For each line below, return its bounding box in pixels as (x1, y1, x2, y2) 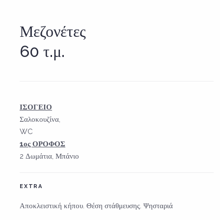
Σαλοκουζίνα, (20, 114, 60, 124)
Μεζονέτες (20, 22, 86, 40)
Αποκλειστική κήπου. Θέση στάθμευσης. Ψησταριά (20, 201, 173, 210)
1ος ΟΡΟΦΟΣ (20, 139, 65, 148)
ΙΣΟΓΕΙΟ (20, 102, 52, 111)
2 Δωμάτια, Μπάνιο (20, 151, 79, 161)
